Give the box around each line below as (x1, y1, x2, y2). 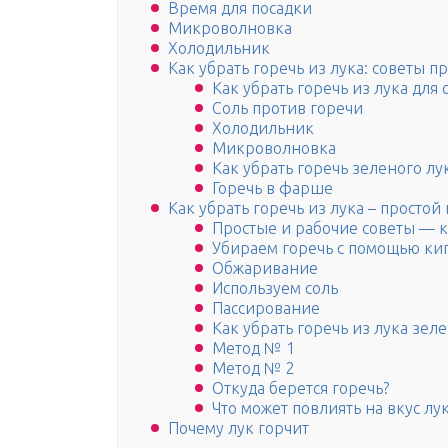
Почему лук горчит (168, 419, 309, 438)
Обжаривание (212, 259, 318, 278)
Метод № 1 (212, 339, 295, 358)
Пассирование (212, 299, 320, 318)
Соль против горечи (212, 99, 363, 118)
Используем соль (212, 279, 338, 298)
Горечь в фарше (212, 179, 333, 198)
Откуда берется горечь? (212, 379, 389, 398)
